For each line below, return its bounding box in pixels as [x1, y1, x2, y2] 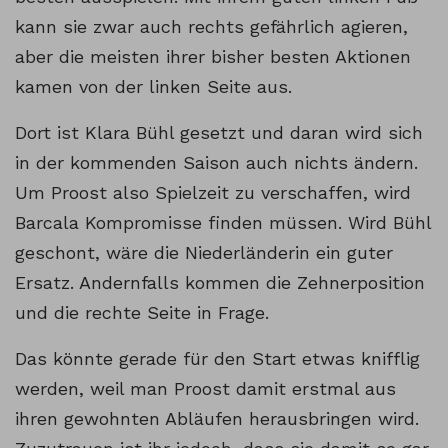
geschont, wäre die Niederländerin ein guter [15, 242, 393, 264]
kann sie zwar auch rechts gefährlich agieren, [15, 16, 408, 38]
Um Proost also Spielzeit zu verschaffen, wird [15, 182, 411, 204]
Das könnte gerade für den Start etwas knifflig [15, 348, 420, 370]
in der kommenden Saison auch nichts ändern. [15, 152, 418, 174]
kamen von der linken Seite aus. [15, 76, 292, 98]
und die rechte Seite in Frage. [15, 302, 269, 324]
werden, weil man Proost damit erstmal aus [15, 378, 396, 400]
